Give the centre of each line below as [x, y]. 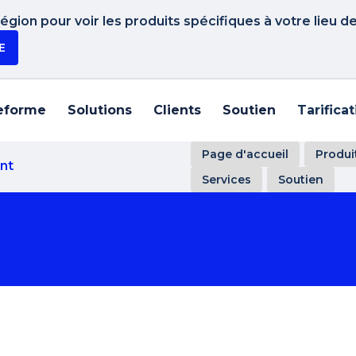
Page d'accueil [245, 154]
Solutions [100, 110]
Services [226, 180]
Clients [177, 110]
